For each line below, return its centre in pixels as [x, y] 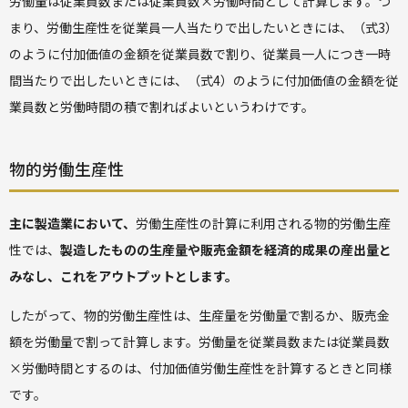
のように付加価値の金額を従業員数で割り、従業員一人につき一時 [200, 53]
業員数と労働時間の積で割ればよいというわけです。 [162, 106]
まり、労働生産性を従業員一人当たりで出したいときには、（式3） [204, 27]
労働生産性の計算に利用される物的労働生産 [263, 223]
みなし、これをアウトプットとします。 [123, 275]
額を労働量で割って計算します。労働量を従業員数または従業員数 [199, 341]
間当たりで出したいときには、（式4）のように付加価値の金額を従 [204, 80]
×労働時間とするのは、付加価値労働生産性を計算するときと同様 [200, 367]
